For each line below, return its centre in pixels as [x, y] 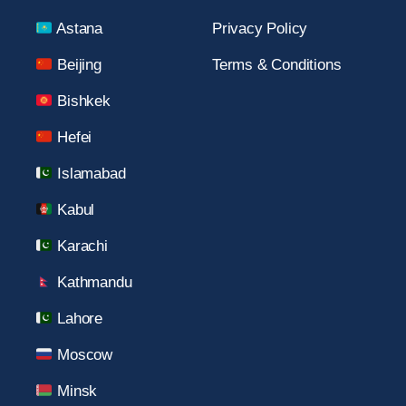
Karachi [80, 246]
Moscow [82, 355]
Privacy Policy [260, 29]
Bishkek [82, 101]
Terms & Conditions [277, 65]
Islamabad [89, 174]
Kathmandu [92, 282]
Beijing [77, 65]
